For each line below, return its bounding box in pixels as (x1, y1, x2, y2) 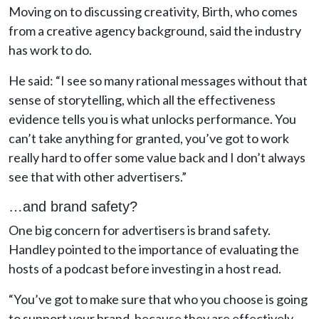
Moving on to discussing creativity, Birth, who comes (9, 4, 298, 19)
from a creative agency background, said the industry (9, 23, 301, 38)
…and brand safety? (9, 199, 137, 214)
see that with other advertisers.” (9, 169, 187, 184)
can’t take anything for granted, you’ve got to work (9, 130, 289, 146)
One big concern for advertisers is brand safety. (9, 222, 271, 238)
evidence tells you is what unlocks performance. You (9, 111, 296, 127)
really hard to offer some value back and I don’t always (9, 150, 305, 165)
